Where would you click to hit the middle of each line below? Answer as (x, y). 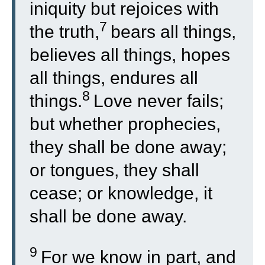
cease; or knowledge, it (121, 193)
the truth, (64, 32)
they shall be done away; (128, 147)
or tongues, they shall (114, 170)
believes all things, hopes (130, 55)
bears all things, (173, 32)
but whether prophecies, (125, 124)
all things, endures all (114, 78)
